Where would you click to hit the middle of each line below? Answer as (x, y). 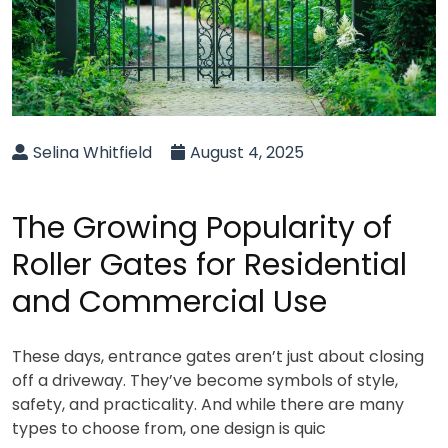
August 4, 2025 (247, 152)
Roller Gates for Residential (209, 265)
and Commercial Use (169, 302)
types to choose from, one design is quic (169, 428)
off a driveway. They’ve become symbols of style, (205, 380)
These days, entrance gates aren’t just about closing (218, 356)
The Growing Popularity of (202, 228)
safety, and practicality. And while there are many (208, 404)
